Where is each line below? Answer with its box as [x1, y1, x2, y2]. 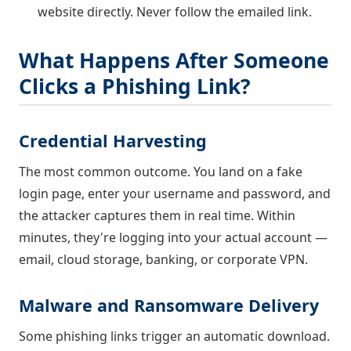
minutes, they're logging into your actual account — [19, 229, 327, 247]
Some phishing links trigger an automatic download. [19, 327, 330, 346]
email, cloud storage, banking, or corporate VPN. [19, 251, 308, 269]
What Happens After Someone [19, 46, 329, 75]
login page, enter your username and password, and [19, 185, 331, 203]
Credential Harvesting [19, 129, 207, 153]
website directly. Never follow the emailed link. [38, 3, 312, 21]
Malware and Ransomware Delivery [19, 294, 319, 317]
